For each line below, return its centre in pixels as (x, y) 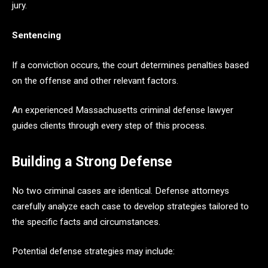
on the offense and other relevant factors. (95, 80)
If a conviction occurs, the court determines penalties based (130, 65)
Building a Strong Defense (92, 162)
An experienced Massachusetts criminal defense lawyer (123, 110)
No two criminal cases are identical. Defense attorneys (121, 191)
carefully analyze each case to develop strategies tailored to (130, 206)
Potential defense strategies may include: (93, 252)
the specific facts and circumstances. (86, 222)
